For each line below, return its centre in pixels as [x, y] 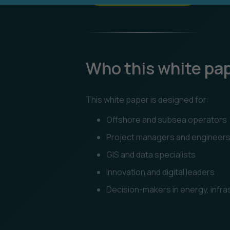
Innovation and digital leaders [161, 172]
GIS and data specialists [151, 154]
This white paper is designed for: [148, 99]
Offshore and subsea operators [167, 119]
